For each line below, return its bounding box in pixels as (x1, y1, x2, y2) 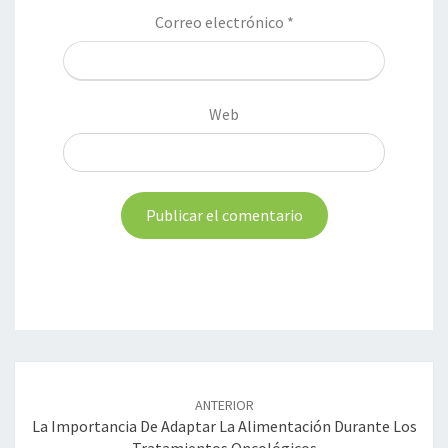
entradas (14, 406, 104, 434)
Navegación (14, 358, 134, 386)
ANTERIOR (194, 395, 254, 414)
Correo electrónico (154, 11, 287, 32)
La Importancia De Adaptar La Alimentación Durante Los (31, 415, 417, 436)
